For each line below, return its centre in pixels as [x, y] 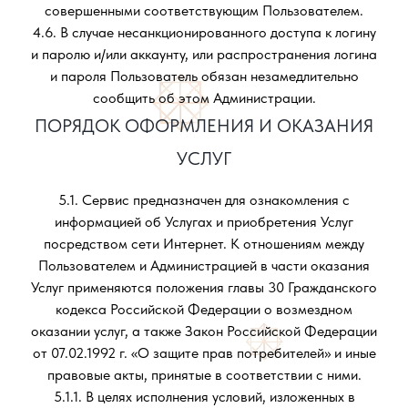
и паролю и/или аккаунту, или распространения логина [204, 54]
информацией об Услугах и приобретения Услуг [204, 222]
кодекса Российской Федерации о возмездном [204, 309]
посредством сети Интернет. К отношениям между [204, 244]
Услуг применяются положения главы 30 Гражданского [204, 287]
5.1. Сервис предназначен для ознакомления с [204, 200]
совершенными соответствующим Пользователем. [204, 10]
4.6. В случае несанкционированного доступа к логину [204, 32]
